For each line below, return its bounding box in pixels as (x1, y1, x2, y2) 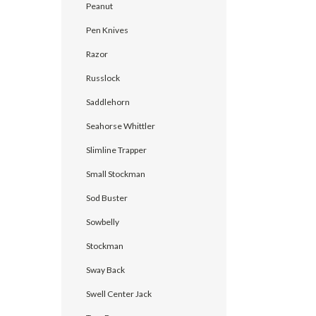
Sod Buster (86, 192, 128, 203)
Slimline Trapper (86, 144, 147, 155)
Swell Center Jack (86, 288, 152, 299)
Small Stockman (86, 168, 145, 179)
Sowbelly (86, 216, 119, 227)
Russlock (86, 72, 120, 83)
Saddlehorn (86, 96, 130, 107)
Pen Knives (86, 24, 128, 35)
